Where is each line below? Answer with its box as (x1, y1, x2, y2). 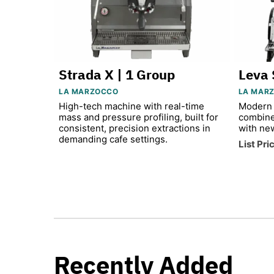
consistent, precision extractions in (59, 122, 210, 134)
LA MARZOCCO (59, 86, 119, 96)
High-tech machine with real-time (59, 100, 204, 112)
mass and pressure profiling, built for (59, 111, 218, 123)
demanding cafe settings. (59, 133, 168, 145)
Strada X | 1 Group (59, 65, 175, 83)
